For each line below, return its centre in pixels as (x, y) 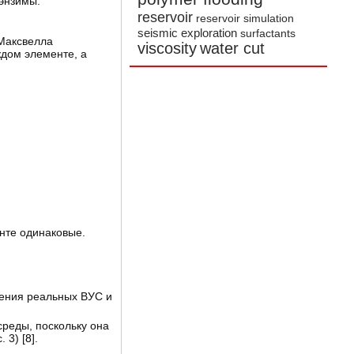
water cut (233, 49)
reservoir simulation (245, 19)
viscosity (168, 49)
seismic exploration (188, 33)
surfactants (268, 34)
